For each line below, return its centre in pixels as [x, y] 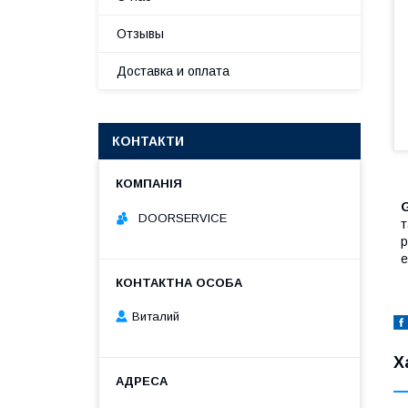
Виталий [156, 317]
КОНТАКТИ [148, 141]
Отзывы [140, 34]
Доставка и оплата [173, 71]
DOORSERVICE [181, 218]
